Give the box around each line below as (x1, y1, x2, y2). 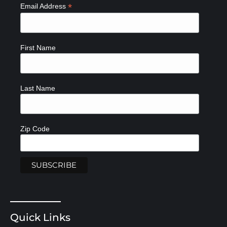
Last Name (20, 84, 55, 93)
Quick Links (10, 211, 70, 224)
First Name (20, 44, 56, 52)
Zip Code (20, 125, 50, 133)
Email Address (20, 2, 68, 10)
